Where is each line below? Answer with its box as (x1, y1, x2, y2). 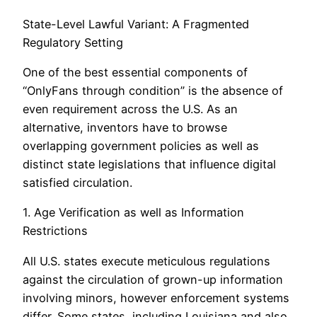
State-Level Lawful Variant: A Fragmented (23, 16, 249, 31)
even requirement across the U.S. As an (23, 102, 238, 117)
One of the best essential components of (23, 65, 248, 80)
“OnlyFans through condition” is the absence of (23, 83, 283, 98)
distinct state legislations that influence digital (23, 157, 276, 172)
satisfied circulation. (23, 175, 132, 190)
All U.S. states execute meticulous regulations (23, 253, 270, 268)
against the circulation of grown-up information (23, 272, 283, 287)
